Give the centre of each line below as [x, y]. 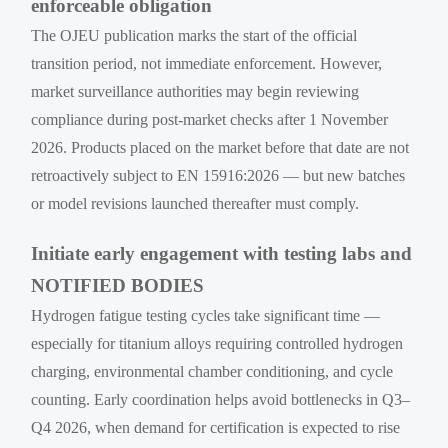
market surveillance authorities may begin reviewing [195, 92]
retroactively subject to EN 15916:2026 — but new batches [218, 176]
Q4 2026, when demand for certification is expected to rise [216, 428]
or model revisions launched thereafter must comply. [195, 204]
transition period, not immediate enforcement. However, [207, 64]
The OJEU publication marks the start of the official [194, 36]
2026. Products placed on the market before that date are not [220, 148]
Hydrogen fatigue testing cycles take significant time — [206, 316]
